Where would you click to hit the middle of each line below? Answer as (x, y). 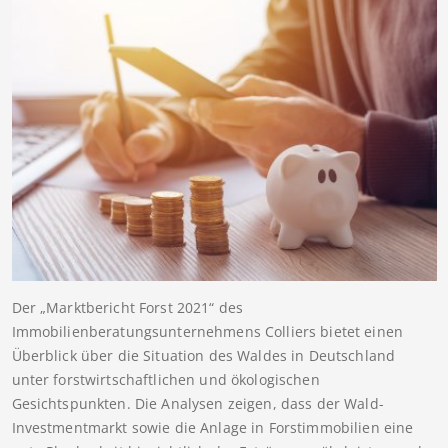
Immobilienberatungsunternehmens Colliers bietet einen (207, 332)
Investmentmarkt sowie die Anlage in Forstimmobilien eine (212, 428)
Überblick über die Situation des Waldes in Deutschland (203, 356)
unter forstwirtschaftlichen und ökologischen (165, 380)
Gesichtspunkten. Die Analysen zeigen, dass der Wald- (197, 404)
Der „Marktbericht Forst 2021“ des (127, 308)
